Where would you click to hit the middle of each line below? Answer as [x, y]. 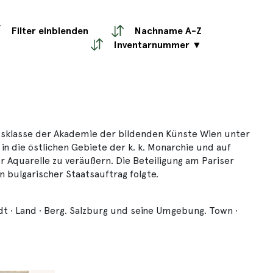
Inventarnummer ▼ [158, 44]
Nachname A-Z [168, 31]
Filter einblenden [50, 31]
